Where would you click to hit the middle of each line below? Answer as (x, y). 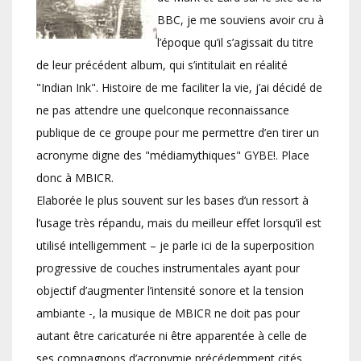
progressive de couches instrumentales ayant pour (168, 268)
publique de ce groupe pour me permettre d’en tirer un (178, 133)
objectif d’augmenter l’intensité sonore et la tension (170, 291)
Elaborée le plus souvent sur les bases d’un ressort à (172, 201)
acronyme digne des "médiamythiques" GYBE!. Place (173, 156)
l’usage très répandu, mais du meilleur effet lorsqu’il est (179, 223)
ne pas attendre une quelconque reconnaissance (163, 110)
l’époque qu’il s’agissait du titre (235, 43)
